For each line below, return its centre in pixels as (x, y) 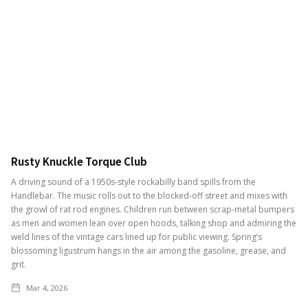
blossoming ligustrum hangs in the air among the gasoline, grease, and (148, 250)
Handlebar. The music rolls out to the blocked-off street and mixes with (149, 195)
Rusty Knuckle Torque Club (79, 161)
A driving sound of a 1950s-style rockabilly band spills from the (133, 181)
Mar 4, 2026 (47, 287)
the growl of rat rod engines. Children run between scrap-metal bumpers (153, 209)
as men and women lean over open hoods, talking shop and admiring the (154, 223)
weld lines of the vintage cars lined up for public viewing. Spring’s (136, 236)
